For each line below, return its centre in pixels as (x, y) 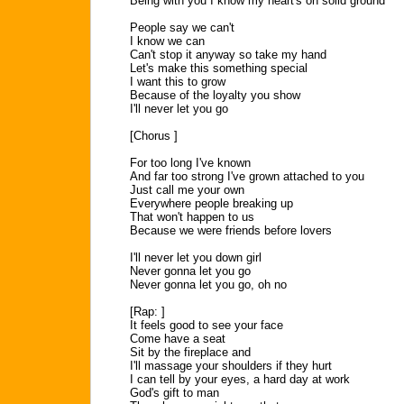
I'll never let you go (179, 109)
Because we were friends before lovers (231, 230)
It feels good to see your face (207, 325)
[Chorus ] (154, 136)
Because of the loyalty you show (215, 95)
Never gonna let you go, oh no (208, 285)
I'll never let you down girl (196, 257)
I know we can (167, 41)
